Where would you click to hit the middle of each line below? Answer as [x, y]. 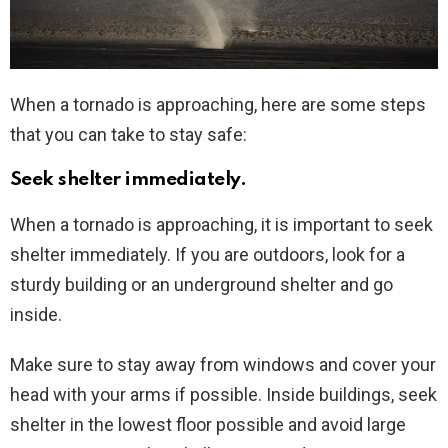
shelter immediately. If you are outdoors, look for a [207, 255]
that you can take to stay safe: [128, 135]
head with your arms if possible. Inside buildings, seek [223, 395]
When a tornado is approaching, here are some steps [218, 105]
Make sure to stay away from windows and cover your [223, 365]
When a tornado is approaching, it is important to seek [221, 225]
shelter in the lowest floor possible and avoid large [208, 425]
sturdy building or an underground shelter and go [201, 285]
